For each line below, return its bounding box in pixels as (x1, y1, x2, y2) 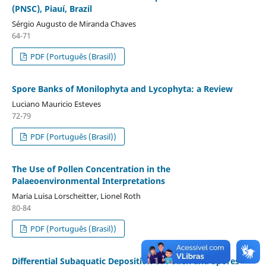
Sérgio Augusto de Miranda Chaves (11, 18, 136, 29)
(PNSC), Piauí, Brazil (11, 2, 92, 14)
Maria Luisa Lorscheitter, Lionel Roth (11, 190, 141, 201)
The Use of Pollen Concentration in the (11, 163, 170, 175)
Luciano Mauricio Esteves (11, 98, 101, 109)
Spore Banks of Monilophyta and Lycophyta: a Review (11, 83, 233, 94)
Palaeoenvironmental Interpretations (11, 175, 165, 186)
